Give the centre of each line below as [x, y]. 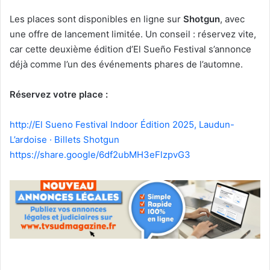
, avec [232, 19]
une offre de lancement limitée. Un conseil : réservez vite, [133, 34]
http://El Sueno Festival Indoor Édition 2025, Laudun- [122, 124]
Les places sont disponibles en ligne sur [96, 19]
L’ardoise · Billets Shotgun [64, 139]
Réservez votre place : [59, 94]
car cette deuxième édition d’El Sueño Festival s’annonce [130, 49]
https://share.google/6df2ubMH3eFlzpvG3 [100, 154]
